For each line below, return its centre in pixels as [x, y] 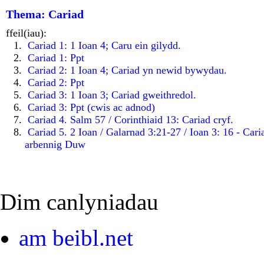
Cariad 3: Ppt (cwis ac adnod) [91, 107]
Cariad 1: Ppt [56, 57]
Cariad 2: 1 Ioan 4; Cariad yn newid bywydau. [127, 70]
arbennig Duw [55, 144]
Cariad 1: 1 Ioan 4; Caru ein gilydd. [104, 45]
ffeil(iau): [26, 33]
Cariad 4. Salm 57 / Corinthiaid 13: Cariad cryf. [131, 119]
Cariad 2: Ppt [56, 82]
